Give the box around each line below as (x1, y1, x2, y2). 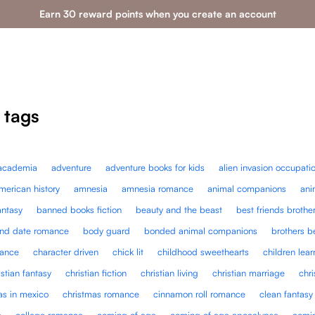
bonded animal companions (144, 224, 258, 236)
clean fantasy (259, 288, 314, 300)
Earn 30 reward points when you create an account (39, 8, 276, 20)
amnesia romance (122, 182, 194, 194)
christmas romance (63, 288, 140, 300)
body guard (83, 224, 131, 236)
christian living (141, 266, 199, 278)
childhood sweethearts (157, 245, 250, 257)
